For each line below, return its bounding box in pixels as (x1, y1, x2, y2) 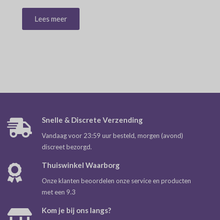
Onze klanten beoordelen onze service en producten (42, 177, 191, 185)
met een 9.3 (42, 188, 76, 196)
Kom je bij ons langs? (42, 206, 111, 215)
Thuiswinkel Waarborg (42, 161, 120, 169)
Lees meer (34, 14, 67, 23)
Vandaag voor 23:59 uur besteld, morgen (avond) (42, 132, 183, 139)
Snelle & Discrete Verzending (42, 115, 143, 124)
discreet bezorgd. (42, 143, 92, 151)
